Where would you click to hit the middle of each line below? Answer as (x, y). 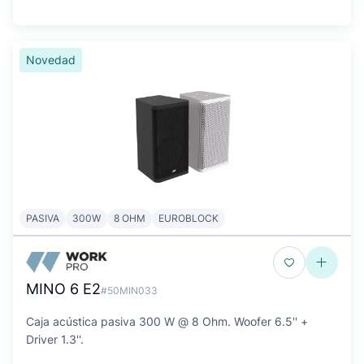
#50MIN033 (129, 290)
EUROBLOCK (188, 218)
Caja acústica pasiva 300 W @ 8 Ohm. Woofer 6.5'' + (167, 321)
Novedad (51, 60)
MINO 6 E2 (63, 289)
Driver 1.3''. (55, 339)
